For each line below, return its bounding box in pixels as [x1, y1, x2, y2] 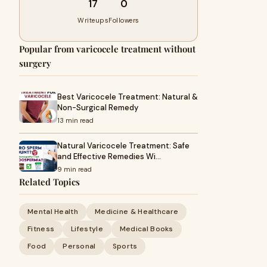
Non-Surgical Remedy [57, 103, 138, 113]
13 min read [57, 116, 94, 125]
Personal [63, 241, 96, 251]
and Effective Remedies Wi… [57, 151, 161, 162]
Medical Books [119, 224, 173, 234]
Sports [112, 241, 138, 251]
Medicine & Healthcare [94, 207, 179, 216]
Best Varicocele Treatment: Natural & [57, 92, 198, 102]
